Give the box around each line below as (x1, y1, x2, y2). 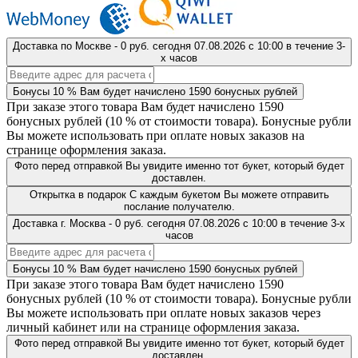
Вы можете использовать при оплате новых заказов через (6, 305, 320, 320)
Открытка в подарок (29, 188, 126, 201)
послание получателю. (123, 200, 235, 213)
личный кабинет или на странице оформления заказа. (6, 320, 300, 334)
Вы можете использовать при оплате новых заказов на (6, 128, 304, 142)
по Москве (61, 39, 111, 52)
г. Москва (61, 217, 105, 229)
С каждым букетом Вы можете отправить (129, 188, 329, 201)
